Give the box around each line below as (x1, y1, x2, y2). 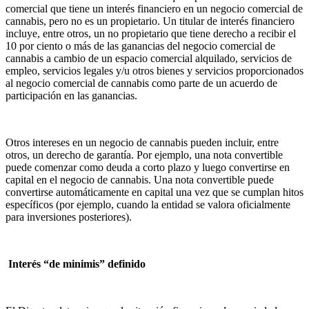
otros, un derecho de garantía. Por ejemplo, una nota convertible (6, 148, 283, 161)
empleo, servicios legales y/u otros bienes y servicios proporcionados (6, 64, 303, 77)
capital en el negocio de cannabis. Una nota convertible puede (6, 173, 274, 186)
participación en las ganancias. (6, 89, 140, 101)
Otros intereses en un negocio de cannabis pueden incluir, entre (6, 136, 279, 148)
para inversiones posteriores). (6, 210, 134, 223)
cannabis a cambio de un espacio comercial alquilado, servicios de (6, 52, 292, 64)
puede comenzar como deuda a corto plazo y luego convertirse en (6, 161, 290, 173)
